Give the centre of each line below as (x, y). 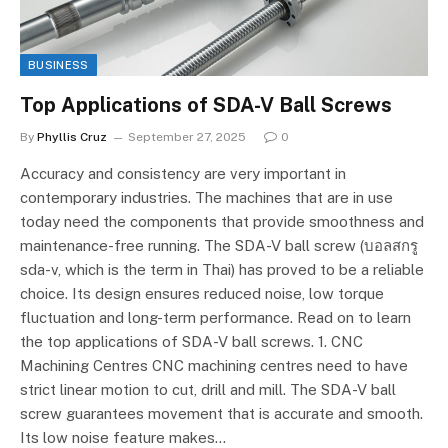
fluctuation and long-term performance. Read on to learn (215, 318)
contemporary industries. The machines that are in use (206, 198)
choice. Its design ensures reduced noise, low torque (202, 294)
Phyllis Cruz (72, 137)
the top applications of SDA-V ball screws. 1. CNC (191, 342)
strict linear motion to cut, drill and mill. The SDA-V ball (208, 390)
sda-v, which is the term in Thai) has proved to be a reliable (222, 270)
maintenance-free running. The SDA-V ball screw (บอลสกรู (219, 246)
